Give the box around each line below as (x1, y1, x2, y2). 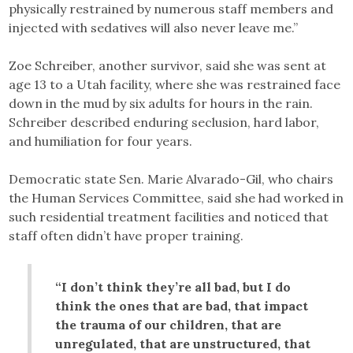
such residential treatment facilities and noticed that (9, 209, 329, 225)
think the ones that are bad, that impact (55, 298, 309, 314)
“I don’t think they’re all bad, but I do (55, 279, 292, 295)
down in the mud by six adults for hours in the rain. (9, 95, 314, 111)
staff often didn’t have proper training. (9, 228, 244, 243)
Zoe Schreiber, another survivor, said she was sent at (9, 58, 327, 73)
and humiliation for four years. (9, 133, 193, 149)
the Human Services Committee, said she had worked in (9, 190, 344, 206)
